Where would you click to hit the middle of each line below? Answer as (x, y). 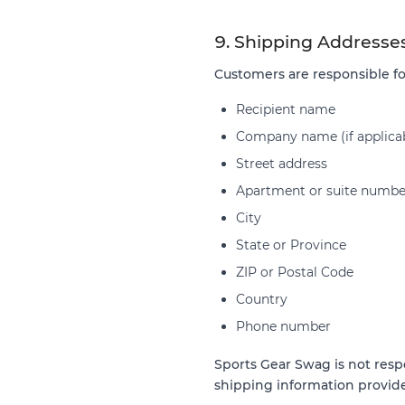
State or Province (291, 245)
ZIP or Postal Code (295, 272)
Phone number (283, 326)
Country (262, 299)
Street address (282, 163)
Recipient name (286, 109)
